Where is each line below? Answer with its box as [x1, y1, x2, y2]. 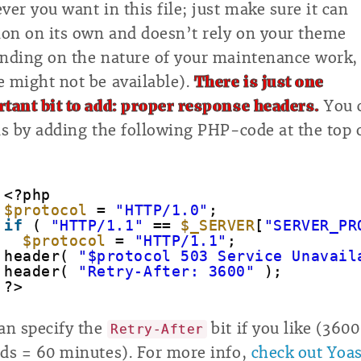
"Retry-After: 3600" [78, 263, 255, 280]
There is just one [193, 73, 324, 91]
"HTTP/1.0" [115, 202, 209, 219]
